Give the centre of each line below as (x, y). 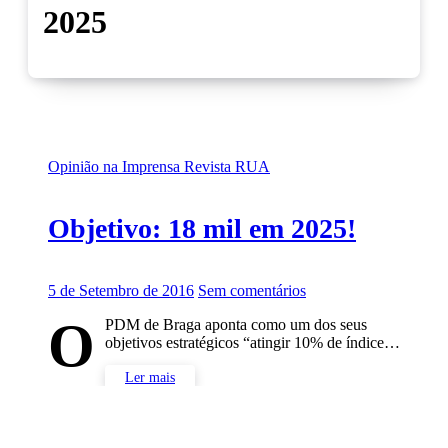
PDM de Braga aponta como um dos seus (236, 325)
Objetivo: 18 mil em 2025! (202, 229)
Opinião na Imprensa (116, 166)
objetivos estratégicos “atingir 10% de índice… (252, 343)
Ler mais (150, 378)
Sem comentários (252, 291)
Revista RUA (227, 166)
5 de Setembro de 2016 (121, 291)
